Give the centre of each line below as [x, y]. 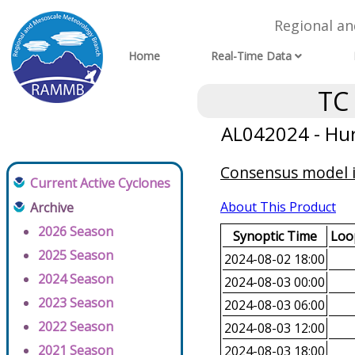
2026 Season [76, 232]
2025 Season [76, 256]
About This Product [278, 207]
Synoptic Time [275, 237]
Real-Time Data [252, 56]
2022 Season [76, 327]
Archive [52, 208]
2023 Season [76, 303]
